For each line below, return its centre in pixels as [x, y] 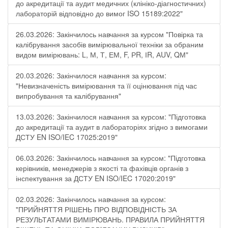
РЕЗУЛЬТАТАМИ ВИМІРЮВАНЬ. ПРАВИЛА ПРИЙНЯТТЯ [110, 219]
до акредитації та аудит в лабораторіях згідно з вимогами [112, 127]
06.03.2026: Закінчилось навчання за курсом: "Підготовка [111, 158]
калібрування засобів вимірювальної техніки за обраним [110, 44]
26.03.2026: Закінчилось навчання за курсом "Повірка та [109, 34]
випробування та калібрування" [68, 96]
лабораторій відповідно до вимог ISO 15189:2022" [99, 13]
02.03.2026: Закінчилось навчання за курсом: [91, 199]
